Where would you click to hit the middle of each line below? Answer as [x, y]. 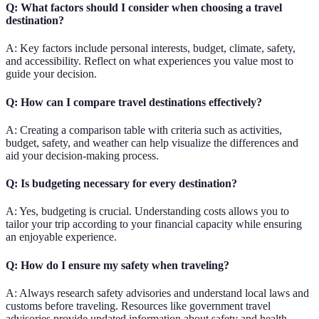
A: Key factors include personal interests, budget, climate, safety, [151, 48]
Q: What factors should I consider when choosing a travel [144, 8]
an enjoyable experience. [61, 237]
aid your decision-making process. [82, 155]
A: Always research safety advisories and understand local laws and [157, 293]
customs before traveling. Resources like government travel [138, 305]
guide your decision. [51, 74]
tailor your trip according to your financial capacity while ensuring [154, 224]
